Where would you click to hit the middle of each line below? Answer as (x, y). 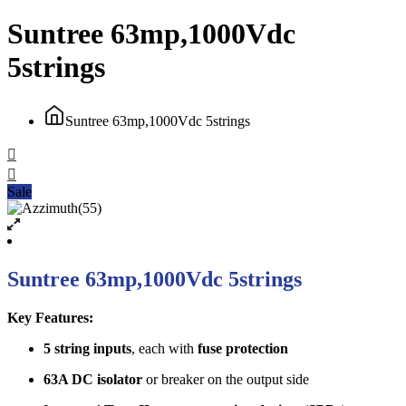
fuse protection (243, 348)
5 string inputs (87, 348)
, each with (164, 348)
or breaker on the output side (226, 379)
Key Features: (50, 317)
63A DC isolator (93, 379)
